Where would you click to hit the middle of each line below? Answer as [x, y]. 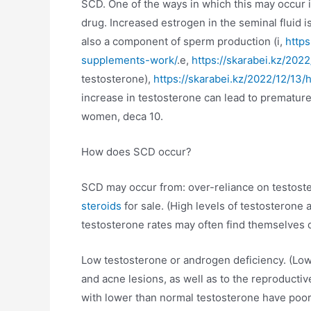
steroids [101, 206]
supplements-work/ [129, 60]
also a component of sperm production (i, [183, 42]
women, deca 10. [122, 117]
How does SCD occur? [136, 152]
